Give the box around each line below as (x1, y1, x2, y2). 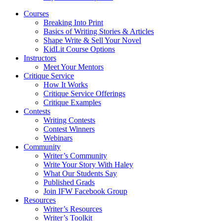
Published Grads (43, 178, 95, 187)
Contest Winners (43, 125, 95, 134)
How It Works (43, 80, 88, 89)
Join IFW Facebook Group (43, 187, 127, 196)
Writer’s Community (43, 151, 107, 160)
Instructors (24, 54, 56, 63)
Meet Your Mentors (43, 63, 104, 72)
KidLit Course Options (43, 45, 115, 54)
